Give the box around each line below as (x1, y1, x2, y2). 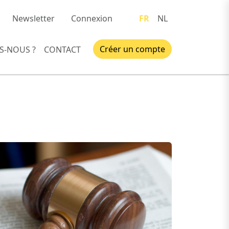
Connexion (71, 13, 112, 24)
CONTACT (44, 43, 81, 55)
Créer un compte (100, 43, 165, 55)
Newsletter (12, 13, 55, 24)
